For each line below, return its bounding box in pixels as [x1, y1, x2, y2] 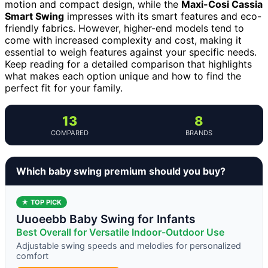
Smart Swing [5, 10, 64, 22]
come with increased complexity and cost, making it [5, 33, 242, 46]
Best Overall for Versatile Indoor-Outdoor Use [16, 226, 224, 238]
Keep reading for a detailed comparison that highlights [5, 57, 252, 70]
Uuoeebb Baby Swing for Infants [16, 211, 196, 226]
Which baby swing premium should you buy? [16, 165, 226, 177]
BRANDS [185, 128, 212, 137]
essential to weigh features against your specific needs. [5, 45, 257, 58]
